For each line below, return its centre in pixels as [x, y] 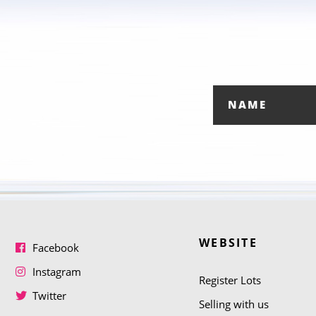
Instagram [57, 272]
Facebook [56, 248]
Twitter [49, 296]
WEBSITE [229, 243]
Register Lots [230, 280]
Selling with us [234, 304]
